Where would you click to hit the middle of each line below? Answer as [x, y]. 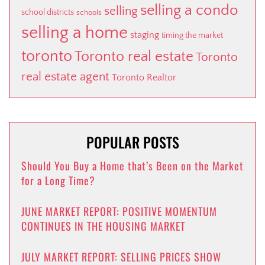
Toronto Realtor [144, 78]
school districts [48, 13]
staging [145, 35]
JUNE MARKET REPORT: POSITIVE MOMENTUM [119, 211]
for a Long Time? [58, 181]
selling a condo [189, 11]
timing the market [192, 36]
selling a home [75, 33]
